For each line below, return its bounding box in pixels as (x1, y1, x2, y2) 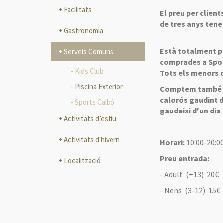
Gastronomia (62, 25, 103, 35)
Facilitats (62, 4, 92, 14)
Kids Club (75, 66, 104, 76)
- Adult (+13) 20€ (160, 169, 219, 179)
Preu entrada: (160, 153, 210, 163)
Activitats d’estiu (62, 113, 116, 123)
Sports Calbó (75, 97, 114, 107)
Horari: (160, 137, 187, 147)
